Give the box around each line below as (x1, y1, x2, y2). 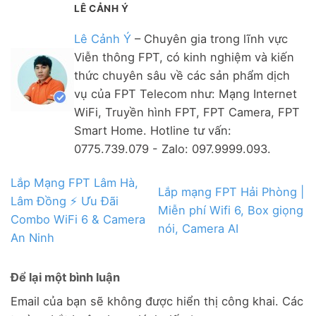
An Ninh (11, 230, 54, 245)
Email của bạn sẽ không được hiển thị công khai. (11, 294, 279, 309)
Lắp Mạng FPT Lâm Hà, (11, 175, 138, 190)
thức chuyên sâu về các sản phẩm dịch (74, 68, 290, 83)
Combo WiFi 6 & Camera (11, 212, 145, 226)
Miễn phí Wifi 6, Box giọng (158, 202, 303, 217)
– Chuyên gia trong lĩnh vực (131, 32, 288, 47)
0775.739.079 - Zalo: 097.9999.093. (74, 142, 271, 157)
